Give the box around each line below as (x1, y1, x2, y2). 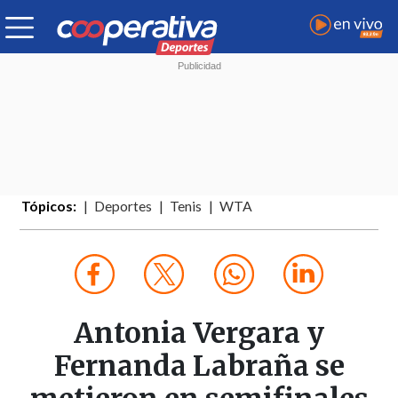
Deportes (94, 198, 153, 215)
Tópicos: (21, 198, 77, 215)
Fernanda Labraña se (53, 348, 345, 385)
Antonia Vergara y (74, 315, 324, 352)
